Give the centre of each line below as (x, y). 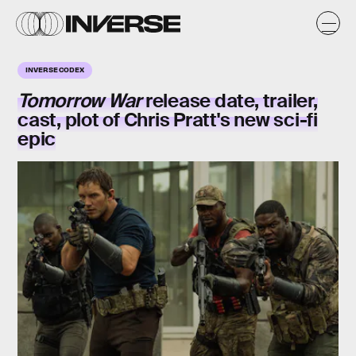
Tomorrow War (81, 101)
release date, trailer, (231, 101)
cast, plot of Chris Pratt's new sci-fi (168, 120)
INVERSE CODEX (55, 69)
